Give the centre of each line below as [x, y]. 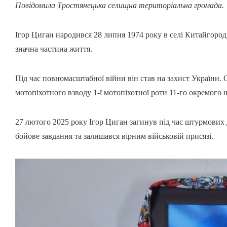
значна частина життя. [54, 49]
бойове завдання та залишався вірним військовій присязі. [114, 136]
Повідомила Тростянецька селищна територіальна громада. [120, 6]
